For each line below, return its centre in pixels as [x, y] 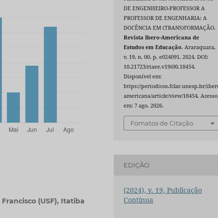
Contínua [139, 200]
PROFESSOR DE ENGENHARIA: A [165, 18]
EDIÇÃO [137, 165]
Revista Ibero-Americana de [162, 38]
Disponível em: [143, 77]
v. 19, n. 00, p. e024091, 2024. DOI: [166, 57]
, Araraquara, [199, 47]
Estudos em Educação [153, 47]
